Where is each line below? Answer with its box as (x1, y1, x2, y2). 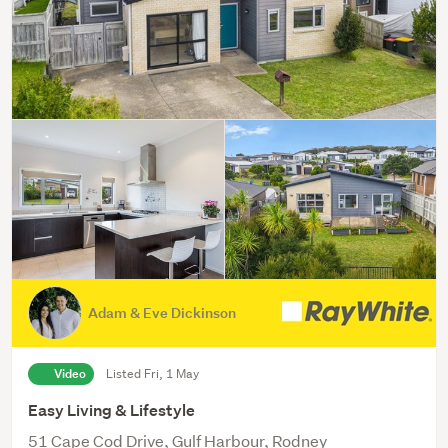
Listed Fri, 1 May (106, 364, 199, 382)
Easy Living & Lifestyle (28, 399, 195, 421)
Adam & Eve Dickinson (88, 302, 236, 322)
